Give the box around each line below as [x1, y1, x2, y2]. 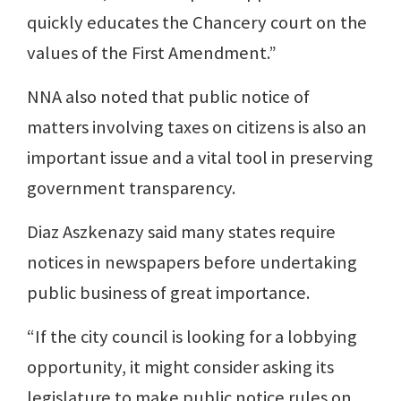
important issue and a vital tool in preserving [27, 146, 373, 170]
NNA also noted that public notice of [27, 85, 310, 109]
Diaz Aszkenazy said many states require [27, 220, 336, 244]
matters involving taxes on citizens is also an [27, 115, 367, 140]
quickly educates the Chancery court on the [27, 11, 367, 35]
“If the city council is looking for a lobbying [27, 325, 357, 349]
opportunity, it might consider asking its [27, 355, 334, 380]
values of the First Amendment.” [27, 41, 277, 65]
